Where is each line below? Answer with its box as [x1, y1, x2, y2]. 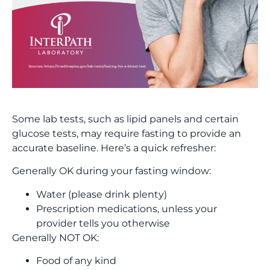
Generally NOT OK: [12, 231, 99, 243]
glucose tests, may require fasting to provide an [12, 128, 241, 139]
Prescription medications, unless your [36, 202, 217, 215]
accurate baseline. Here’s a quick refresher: [12, 142, 216, 154]
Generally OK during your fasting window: [12, 165, 211, 177]
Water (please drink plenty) [36, 188, 167, 200]
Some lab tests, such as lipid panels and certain [12, 113, 239, 125]
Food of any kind [36, 255, 116, 267]
